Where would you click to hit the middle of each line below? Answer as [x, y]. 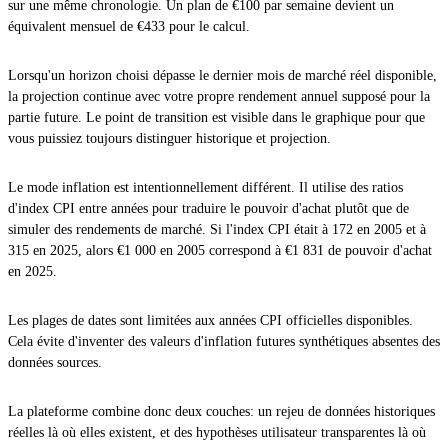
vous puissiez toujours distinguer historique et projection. [169, 138]
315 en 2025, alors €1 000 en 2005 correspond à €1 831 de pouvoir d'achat [220, 250]
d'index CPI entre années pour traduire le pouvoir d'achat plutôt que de [208, 208]
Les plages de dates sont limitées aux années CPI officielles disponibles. [210, 320]
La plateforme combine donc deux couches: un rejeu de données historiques [221, 411]
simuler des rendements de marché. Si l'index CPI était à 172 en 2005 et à [217, 229]
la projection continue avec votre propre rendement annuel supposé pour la [219, 96]
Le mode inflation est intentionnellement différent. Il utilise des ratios [205, 187]
